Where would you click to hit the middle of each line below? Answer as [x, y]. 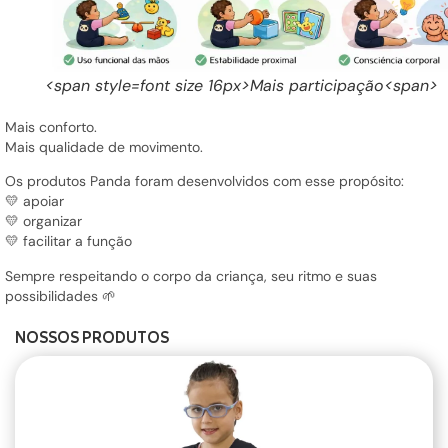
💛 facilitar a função [68, 241]
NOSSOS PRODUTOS [92, 338]
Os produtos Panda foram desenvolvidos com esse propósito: [204, 181]
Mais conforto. [51, 126]
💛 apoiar [34, 201]
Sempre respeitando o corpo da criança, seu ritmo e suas [191, 275]
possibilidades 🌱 [60, 295]
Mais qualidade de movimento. [104, 146]
